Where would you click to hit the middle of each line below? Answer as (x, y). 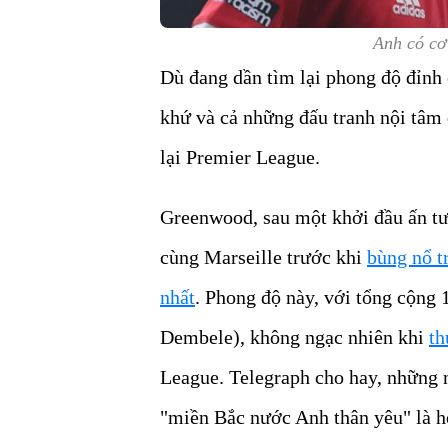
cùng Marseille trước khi (263, 256)
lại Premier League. (240, 156)
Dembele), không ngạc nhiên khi (294, 336)
